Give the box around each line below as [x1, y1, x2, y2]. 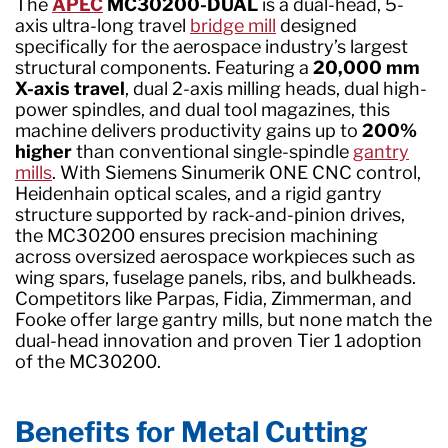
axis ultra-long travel [15, 15, 190, 36]
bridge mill [190, 15, 276, 36]
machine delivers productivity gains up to [15, 120, 362, 141]
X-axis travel [15, 78, 125, 99]
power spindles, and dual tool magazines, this [15, 99, 390, 120]
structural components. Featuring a [15, 57, 313, 78]
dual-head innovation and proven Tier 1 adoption [15, 330, 422, 351]
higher [15, 141, 72, 162]
